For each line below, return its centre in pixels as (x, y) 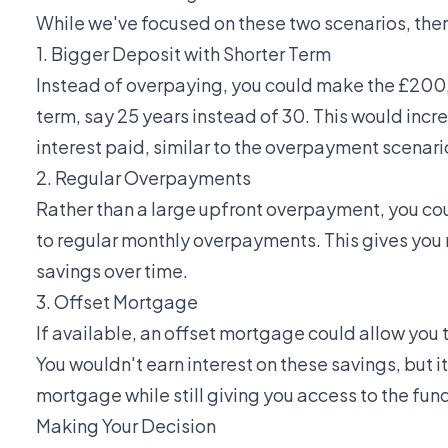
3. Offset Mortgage (117, 301)
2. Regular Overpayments (143, 177)
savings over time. (112, 270)
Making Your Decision (126, 425)
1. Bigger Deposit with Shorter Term (183, 53)
